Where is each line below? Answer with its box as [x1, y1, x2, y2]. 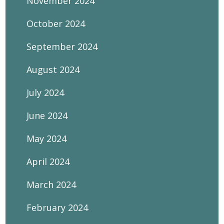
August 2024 [26, 63, 80, 75]
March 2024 [26, 178, 76, 190]
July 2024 [26, 86, 64, 98]
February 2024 [26, 201, 88, 213]
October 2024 [26, 17, 85, 29]
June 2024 [26, 109, 68, 121]
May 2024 [26, 132, 67, 144]
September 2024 [26, 40, 98, 52]
